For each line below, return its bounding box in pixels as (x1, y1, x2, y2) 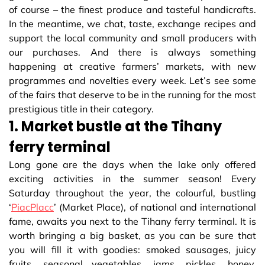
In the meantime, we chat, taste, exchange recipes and (9, 18, 256, 30)
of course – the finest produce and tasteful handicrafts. (9, 4, 256, 16)
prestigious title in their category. (9, 103, 154, 115)
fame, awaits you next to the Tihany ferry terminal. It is (9, 215, 256, 228)
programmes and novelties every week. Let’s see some (9, 75, 256, 87)
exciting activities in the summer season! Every (9, 173, 256, 185)
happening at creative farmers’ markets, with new (9, 60, 256, 73)
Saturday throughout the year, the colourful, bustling (9, 187, 256, 199)
